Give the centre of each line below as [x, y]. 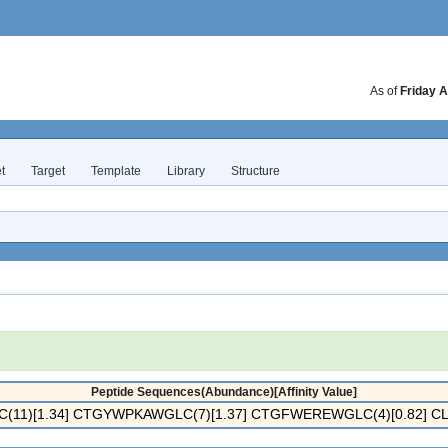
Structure [255, 171]
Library [186, 171]
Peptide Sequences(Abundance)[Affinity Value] [224, 392]
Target [48, 171]
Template [116, 171]
